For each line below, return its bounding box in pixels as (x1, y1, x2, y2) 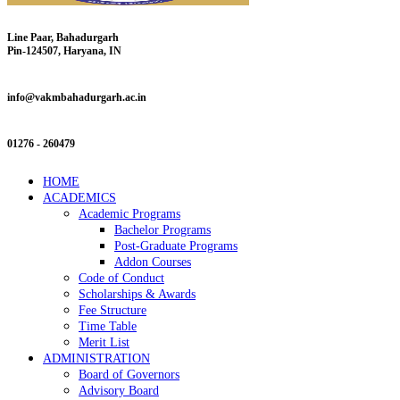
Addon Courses (114, 254, 191, 269)
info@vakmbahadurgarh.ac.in (7, 90, 146, 104)
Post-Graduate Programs (114, 238, 237, 253)
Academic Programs (79, 206, 180, 221)
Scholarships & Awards (79, 287, 196, 301)
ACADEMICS (43, 190, 116, 204)
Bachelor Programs (114, 222, 211, 237)
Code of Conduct (79, 271, 164, 285)
